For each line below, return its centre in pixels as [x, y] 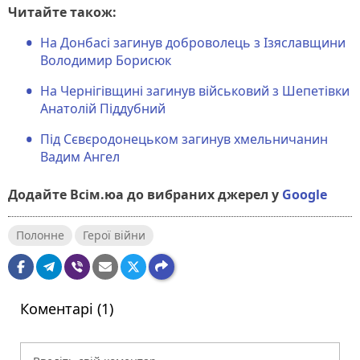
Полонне [40, 235]
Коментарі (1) [67, 308]
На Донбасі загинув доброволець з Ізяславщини [193, 42]
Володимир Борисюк [106, 60]
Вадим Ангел [80, 156]
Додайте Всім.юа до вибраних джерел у [143, 194]
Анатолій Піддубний [103, 108]
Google [305, 194]
